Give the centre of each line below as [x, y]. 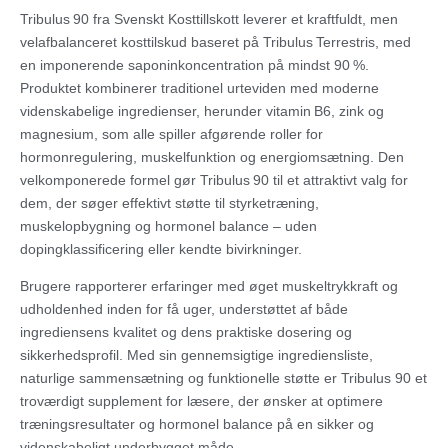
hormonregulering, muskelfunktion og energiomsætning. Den [212, 157]
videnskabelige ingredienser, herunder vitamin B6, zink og [202, 111]
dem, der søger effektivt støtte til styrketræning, [169, 203]
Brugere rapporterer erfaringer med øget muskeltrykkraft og [209, 286]
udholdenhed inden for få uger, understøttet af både [184, 309]
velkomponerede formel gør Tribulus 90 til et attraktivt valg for [214, 180]
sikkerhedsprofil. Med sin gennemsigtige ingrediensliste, [196, 355]
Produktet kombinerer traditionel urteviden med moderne [199, 88]
